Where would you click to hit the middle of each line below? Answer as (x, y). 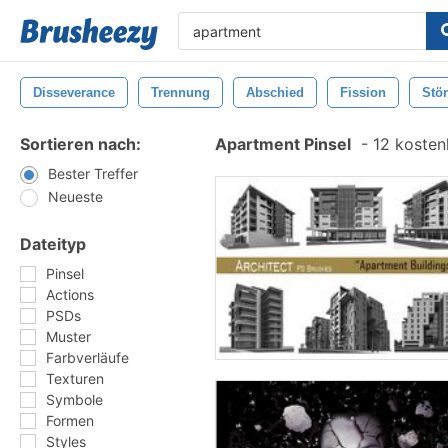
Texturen (75, 378)
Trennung (180, 92)
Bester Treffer (93, 173)
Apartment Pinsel (283, 144)
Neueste (75, 196)
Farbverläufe (87, 357)
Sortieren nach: (80, 144)
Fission (363, 92)
